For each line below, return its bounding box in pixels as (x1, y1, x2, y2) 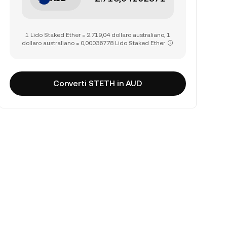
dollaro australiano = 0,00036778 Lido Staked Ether (22, 40, 166, 47)
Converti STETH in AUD (53, 79, 142, 88)
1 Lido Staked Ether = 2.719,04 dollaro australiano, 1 (25, 31, 170, 39)
